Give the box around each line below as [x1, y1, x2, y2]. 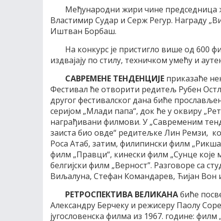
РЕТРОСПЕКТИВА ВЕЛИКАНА [65, 189, 178, 200]
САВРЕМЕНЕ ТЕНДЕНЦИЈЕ [65, 73, 164, 84]
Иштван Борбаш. [50, 26, 116, 37]
